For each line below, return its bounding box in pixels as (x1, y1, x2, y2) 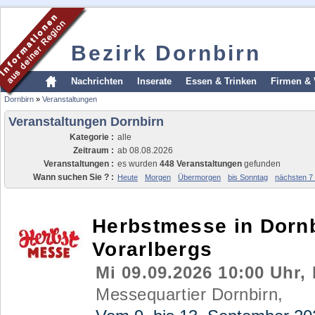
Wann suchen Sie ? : (33, 172, 114, 182)
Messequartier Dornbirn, (96, 285, 283, 304)
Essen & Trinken (186, 76, 257, 86)
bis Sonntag (228, 173, 268, 181)
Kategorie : (70, 132, 114, 142)
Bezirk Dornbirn (71, 41, 261, 65)
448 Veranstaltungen (160, 159, 242, 169)
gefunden (242, 159, 281, 169)
